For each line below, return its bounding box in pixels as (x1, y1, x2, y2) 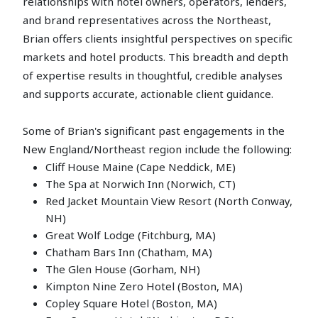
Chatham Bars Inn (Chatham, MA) (45, 245, 212, 260)
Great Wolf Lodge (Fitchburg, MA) (45, 228, 216, 243)
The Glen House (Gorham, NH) (45, 262, 200, 277)
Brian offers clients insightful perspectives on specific (23, 31, 292, 46)
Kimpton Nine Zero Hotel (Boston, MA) (45, 279, 243, 294)
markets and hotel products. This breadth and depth (23, 50, 288, 65)
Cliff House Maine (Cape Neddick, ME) (45, 160, 236, 175)
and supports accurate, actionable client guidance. (23, 87, 273, 102)
